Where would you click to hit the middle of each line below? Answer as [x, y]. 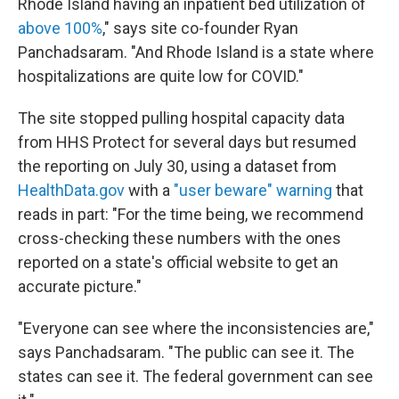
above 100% [60, 28]
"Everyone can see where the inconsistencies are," [196, 328]
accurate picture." [80, 286]
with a [149, 190]
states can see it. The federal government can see [195, 376]
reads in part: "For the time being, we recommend [191, 214]
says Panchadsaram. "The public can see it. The [186, 352]
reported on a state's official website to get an [178, 262]
